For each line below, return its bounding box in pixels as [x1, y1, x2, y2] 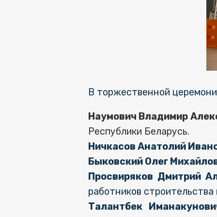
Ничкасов [88, 140, 136, 153]
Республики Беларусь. [88, 125, 189, 138]
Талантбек [88, 201, 142, 213]
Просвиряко [88, 170, 147, 183]
